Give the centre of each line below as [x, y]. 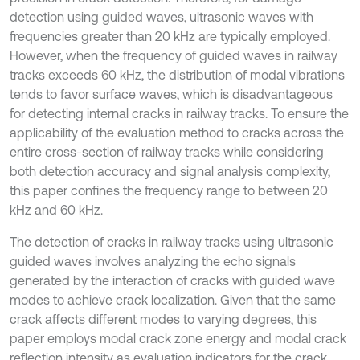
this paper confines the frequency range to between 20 [169, 190]
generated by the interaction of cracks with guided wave [172, 280]
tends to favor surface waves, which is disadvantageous [171, 94]
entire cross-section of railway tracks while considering [167, 152]
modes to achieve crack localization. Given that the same [173, 300]
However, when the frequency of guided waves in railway [174, 55]
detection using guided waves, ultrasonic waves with [162, 17]
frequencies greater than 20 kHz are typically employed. [170, 36]
